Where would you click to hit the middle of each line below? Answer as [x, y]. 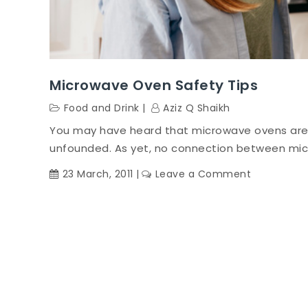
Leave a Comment [203, 174]
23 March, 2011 [98, 174]
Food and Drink [101, 108]
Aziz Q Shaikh [197, 108]
